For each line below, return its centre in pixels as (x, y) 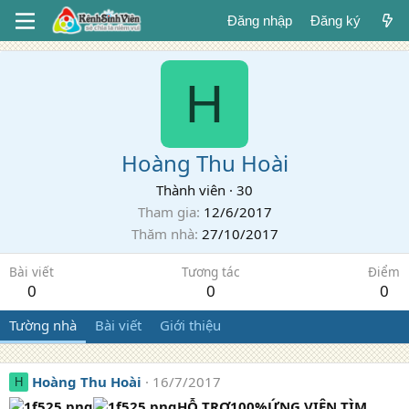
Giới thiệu (190, 325)
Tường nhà (43, 325)
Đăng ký (335, 21)
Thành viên (191, 190)
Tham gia (167, 212)
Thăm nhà (163, 234)
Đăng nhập (259, 21)
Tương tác (211, 272)
